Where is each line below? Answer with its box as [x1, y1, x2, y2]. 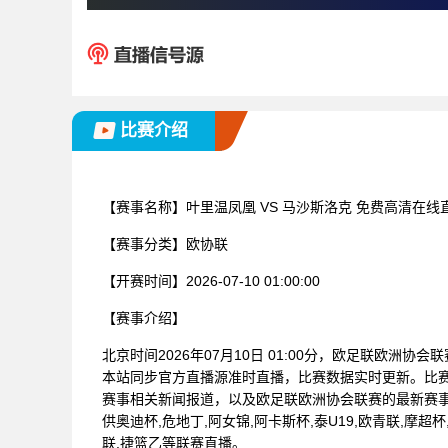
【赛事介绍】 [102, 309, 186, 326]
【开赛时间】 [102, 272, 186, 289]
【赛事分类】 [102, 235, 186, 252]
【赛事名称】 [102, 198, 186, 215]
